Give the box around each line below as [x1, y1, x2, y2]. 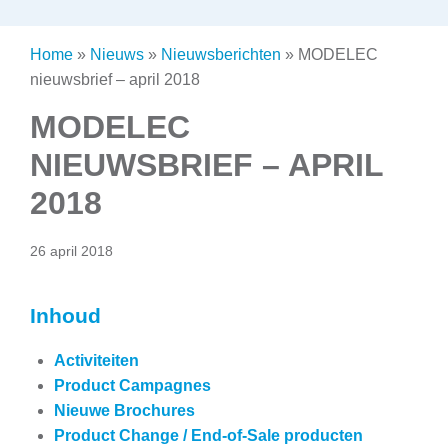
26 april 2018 [30, 242, 113, 259]
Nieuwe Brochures [54, 401, 195, 419]
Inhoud [30, 303, 101, 327]
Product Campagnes [54, 376, 211, 394]
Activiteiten [54, 351, 139, 369]
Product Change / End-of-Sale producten [54, 426, 363, 444]
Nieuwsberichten [161, 46, 281, 63]
